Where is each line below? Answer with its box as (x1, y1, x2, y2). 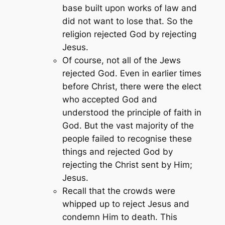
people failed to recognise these (62, 133, 192, 144)
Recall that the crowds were (62, 185, 175, 196)
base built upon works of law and (62, 3, 197, 13)
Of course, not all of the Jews (62, 55, 181, 65)
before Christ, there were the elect (62, 81, 201, 91)
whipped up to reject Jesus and (62, 198, 189, 209)
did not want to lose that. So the (62, 16, 193, 26)
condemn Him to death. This (62, 211, 177, 222)
